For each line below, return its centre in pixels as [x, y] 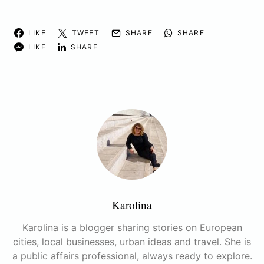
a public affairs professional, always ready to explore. [132, 255]
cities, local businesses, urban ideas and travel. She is [132, 241]
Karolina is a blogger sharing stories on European [132, 227]
